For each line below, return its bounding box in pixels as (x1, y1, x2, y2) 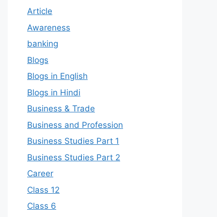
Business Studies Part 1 (27, 136, 119, 146)
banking (27, 39, 58, 48)
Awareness (27, 22, 70, 32)
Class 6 (27, 201, 56, 211)
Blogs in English (27, 71, 88, 81)
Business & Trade (27, 104, 95, 113)
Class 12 (27, 185, 60, 195)
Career (27, 169, 53, 178)
